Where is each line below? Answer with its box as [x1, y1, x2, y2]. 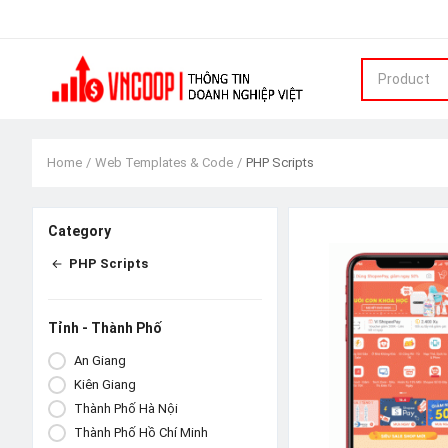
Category [48, 223, 111, 239]
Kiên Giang [73, 376, 136, 392]
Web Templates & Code [95, 155, 233, 170]
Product [377, 70, 430, 87]
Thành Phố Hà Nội [73, 400, 178, 416]
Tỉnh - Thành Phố [48, 319, 162, 336]
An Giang [73, 352, 126, 368]
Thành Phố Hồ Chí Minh [73, 424, 208, 440]
